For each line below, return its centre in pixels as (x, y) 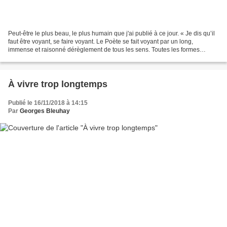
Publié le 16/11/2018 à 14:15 (48, 103)
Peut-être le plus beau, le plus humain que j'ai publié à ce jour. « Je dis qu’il (111, 34)
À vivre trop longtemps (58, 84)
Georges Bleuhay (45, 111)
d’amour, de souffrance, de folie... (53, 58)
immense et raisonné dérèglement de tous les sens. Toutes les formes (104, 50)
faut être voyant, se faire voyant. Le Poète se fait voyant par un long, (101, 42)
